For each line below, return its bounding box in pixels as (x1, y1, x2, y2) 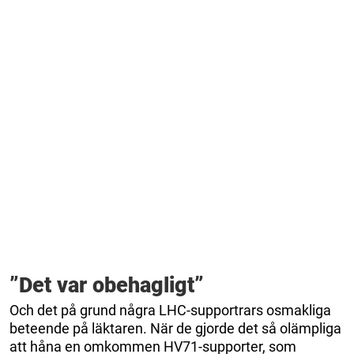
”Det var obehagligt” (9, 272, 204, 298)
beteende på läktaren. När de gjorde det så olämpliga (9, 319, 341, 337)
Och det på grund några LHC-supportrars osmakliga (9, 301, 331, 318)
